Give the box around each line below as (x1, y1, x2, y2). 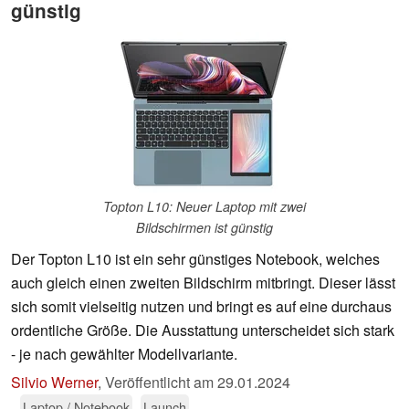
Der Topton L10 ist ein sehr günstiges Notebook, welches (11, 248, 380, 270)
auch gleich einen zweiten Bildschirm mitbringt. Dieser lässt (11, 272, 395, 294)
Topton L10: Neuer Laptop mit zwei (103, 197, 306, 216)
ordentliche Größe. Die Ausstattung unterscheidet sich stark (11, 320, 394, 341)
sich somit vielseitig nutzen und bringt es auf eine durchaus (11, 296, 392, 318)
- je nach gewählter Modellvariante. (11, 343, 237, 365)
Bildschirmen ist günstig (136, 218, 273, 237)
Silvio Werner (11, 372, 98, 393)
